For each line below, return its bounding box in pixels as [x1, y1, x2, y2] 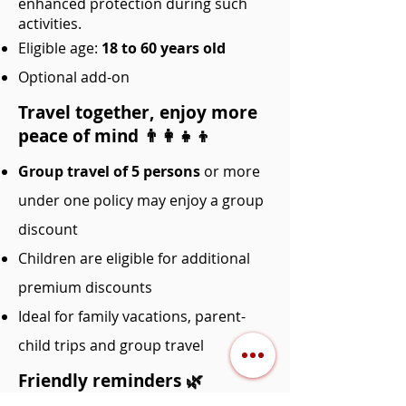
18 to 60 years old [101, 38, 226, 58]
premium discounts [18, 277, 152, 297]
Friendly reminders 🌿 [18, 369, 203, 392]
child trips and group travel [18, 335, 204, 355]
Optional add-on [18, 67, 130, 87]
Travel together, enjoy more [18, 101, 257, 124]
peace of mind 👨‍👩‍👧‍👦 [18, 124, 212, 148]
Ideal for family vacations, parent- [18, 306, 246, 326]
